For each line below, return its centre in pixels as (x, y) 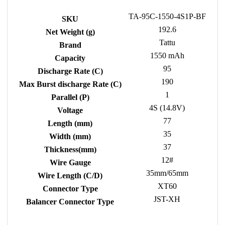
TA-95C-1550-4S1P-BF (167, 17)
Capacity (70, 58)
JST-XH (167, 199)
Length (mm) (70, 124)
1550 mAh (167, 56)
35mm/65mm (167, 173)
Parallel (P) (70, 97)
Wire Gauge (70, 163)
